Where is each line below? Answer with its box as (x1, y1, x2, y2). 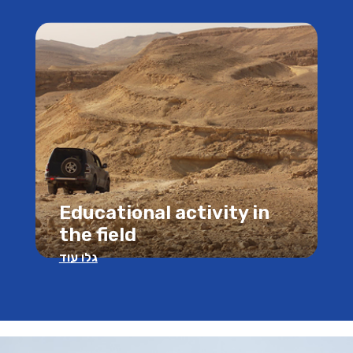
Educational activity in (58, 202, 269, 224)
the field (58, 224, 136, 246)
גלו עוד (58, 250, 98, 265)
